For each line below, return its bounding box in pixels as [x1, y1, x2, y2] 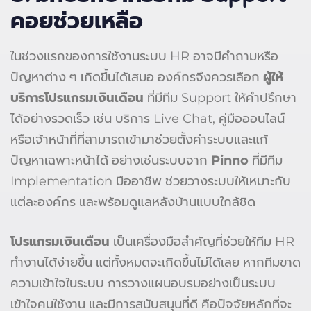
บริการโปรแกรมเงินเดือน [10, 90, 144, 106]
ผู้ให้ [263, 69, 283, 85]
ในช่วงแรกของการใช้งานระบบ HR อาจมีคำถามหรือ [10, 48, 278, 64]
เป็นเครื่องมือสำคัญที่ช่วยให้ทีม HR [110, 233, 294, 249]
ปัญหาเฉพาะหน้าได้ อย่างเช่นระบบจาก [10, 152, 211, 168]
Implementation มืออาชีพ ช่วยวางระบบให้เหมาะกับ [10, 173, 291, 189]
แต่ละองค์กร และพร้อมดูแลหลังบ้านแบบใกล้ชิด [10, 194, 255, 210]
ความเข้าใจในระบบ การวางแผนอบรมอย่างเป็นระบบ [10, 275, 276, 291]
